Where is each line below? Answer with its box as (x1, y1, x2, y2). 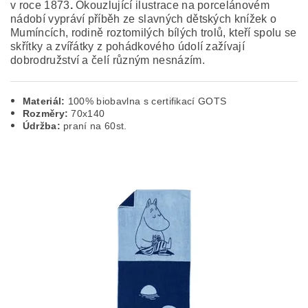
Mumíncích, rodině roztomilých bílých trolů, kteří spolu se (10, 27, 297, 38)
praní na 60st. (60, 120, 127, 131)
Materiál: (22, 96, 68, 107)
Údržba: (22, 120, 60, 131)
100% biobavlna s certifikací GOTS (67, 96, 227, 107)
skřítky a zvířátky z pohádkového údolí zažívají (10, 41, 245, 52)
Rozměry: (22, 108, 71, 119)
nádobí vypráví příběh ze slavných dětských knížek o (10, 13, 277, 25)
